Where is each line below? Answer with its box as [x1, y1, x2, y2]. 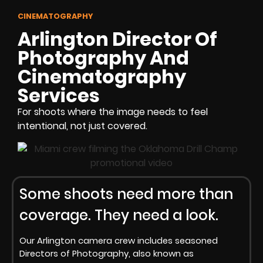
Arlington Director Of [18, 26, 217, 53]
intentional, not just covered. [18, 119, 147, 133]
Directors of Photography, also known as [19, 248, 194, 260]
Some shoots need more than [19, 184, 233, 204]
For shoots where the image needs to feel [18, 105, 208, 119]
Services [18, 82, 100, 109]
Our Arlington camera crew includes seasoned [19, 235, 218, 247]
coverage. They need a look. [19, 205, 218, 225]
